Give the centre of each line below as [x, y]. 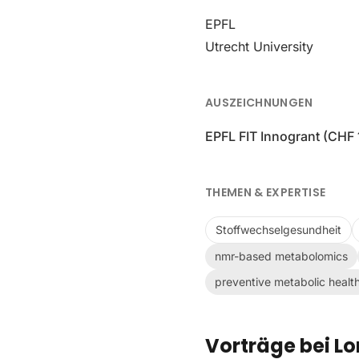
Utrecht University [259, 46]
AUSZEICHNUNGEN [259, 103]
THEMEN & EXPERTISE [266, 192]
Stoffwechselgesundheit [278, 230]
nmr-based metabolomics [281, 256]
